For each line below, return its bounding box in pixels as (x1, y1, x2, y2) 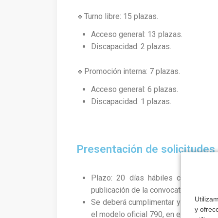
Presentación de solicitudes (76, 142, 215, 155)
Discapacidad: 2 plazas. (91, 42, 171, 52)
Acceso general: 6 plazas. (91, 85, 178, 94)
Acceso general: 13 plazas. (91, 30, 182, 39)
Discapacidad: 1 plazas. (91, 97, 171, 107)
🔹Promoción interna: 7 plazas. (76, 67, 180, 76)
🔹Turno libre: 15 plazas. (76, 12, 158, 21)
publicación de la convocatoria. (91, 185, 195, 195)
